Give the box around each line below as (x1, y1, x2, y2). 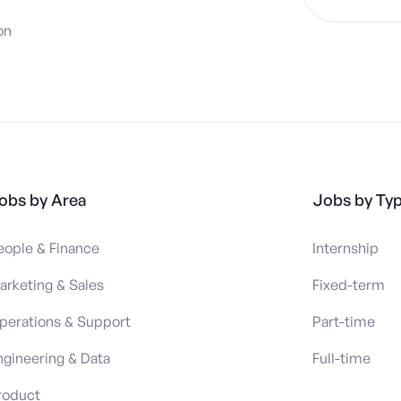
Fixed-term (312, 275, 385, 294)
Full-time (312, 348, 371, 367)
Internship (312, 238, 379, 257)
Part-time (312, 311, 375, 330)
